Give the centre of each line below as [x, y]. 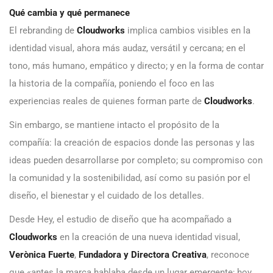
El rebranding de [43, 31]
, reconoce [228, 255]
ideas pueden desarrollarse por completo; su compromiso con [136, 161]
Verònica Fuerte [42, 255]
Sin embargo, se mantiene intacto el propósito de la [114, 125]
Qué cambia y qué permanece [69, 13]
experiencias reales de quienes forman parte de [107, 101]
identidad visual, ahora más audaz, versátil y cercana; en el [127, 48]
